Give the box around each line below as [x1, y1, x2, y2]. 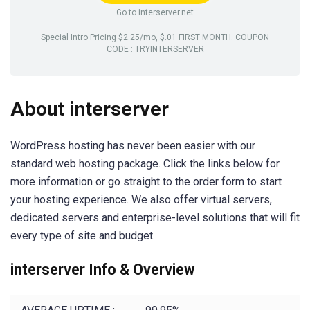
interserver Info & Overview [10, 261, 194, 279]
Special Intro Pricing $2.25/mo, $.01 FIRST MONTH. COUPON [41, 33, 269, 42]
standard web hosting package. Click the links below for [10, 157, 280, 171]
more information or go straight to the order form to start [10, 175, 282, 189]
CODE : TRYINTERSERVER [106, 44, 204, 54]
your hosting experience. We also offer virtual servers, [10, 193, 272, 207]
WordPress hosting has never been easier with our [10, 139, 255, 153]
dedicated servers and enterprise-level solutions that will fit [10, 211, 300, 225]
